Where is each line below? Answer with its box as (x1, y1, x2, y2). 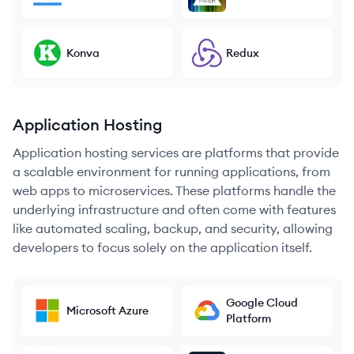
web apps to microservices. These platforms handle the (13, 183, 336, 198)
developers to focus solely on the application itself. (13, 239, 312, 255)
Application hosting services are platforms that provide (13, 145, 339, 160)
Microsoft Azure (66, 303, 149, 318)
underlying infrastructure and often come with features (13, 201, 336, 217)
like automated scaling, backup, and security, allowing (13, 220, 333, 236)
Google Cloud (226, 296, 298, 310)
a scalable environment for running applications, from (13, 164, 330, 179)
